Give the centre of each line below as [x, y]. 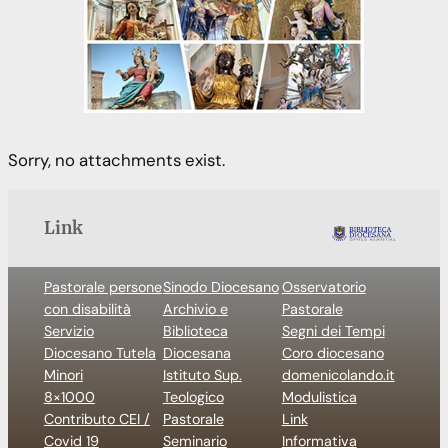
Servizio [68, 330]
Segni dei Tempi [333, 330]
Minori [63, 374]
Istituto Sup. [202, 374]
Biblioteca [195, 330]
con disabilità [87, 308]
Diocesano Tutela [99, 352]
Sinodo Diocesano [220, 286]
